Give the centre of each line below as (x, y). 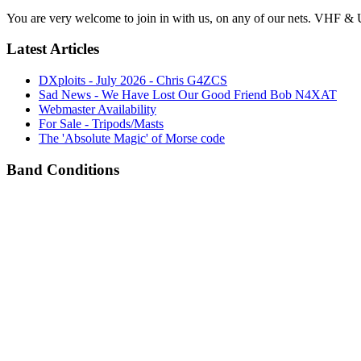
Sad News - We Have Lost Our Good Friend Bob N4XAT (188, 95)
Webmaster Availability (98, 110)
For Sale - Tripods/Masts (101, 124)
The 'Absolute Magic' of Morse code (132, 139)
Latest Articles (53, 49)
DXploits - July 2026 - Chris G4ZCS (133, 81)
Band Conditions (63, 169)
